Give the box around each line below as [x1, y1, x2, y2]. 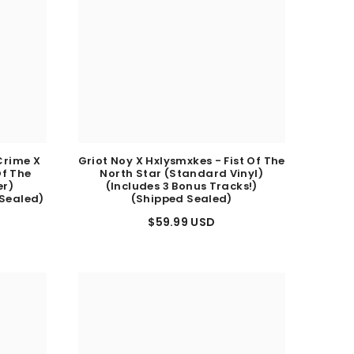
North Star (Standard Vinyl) [100, 173, 264, 189]
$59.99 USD [148, 221, 216, 238]
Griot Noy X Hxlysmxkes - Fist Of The [77, 160, 285, 176]
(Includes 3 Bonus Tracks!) [105, 186, 258, 201]
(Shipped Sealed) [130, 198, 232, 214]
